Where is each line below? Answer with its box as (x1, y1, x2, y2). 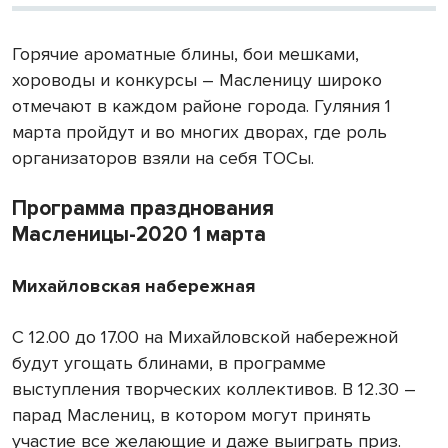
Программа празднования (12, 195, 274, 221)
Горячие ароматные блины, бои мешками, (12, 42, 359, 65)
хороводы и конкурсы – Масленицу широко (12, 68, 382, 91)
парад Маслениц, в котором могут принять (12, 403, 371, 426)
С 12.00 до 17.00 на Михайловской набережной (12, 325, 398, 348)
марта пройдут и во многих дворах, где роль (12, 120, 387, 143)
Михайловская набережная (12, 274, 255, 297)
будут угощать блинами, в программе (12, 351, 326, 374)
